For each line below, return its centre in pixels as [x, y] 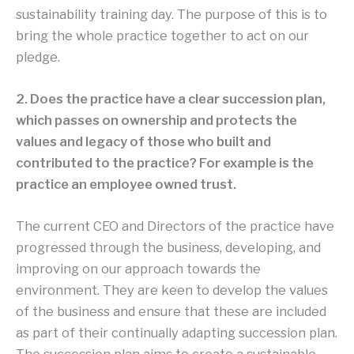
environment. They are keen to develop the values [172, 290]
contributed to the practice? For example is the [165, 162]
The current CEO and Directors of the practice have [175, 226]
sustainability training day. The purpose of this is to [171, 14]
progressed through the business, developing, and [168, 248]
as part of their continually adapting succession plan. [177, 333]
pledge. [38, 56]
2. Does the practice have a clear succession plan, [171, 98]
